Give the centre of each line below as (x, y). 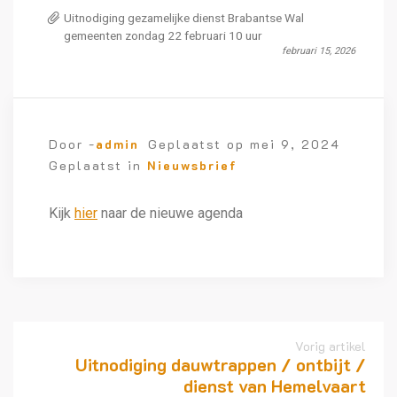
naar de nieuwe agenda (170, 214)
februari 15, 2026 (319, 51)
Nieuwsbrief (192, 166)
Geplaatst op (199, 144)
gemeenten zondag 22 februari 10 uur (163, 36)
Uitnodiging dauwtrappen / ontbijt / (221, 365)
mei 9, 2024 (295, 144)
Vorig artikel (331, 346)
